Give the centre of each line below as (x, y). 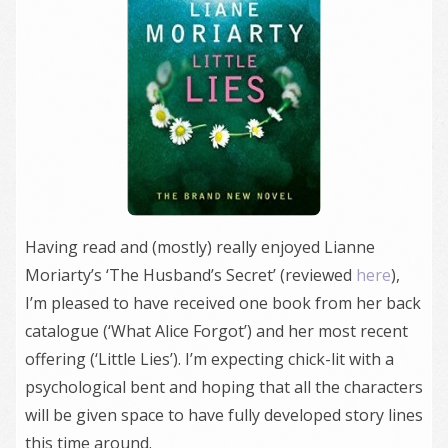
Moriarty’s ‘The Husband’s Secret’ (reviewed (190, 275)
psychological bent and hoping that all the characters (224, 387)
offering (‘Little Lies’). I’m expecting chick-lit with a (209, 359)
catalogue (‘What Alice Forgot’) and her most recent (216, 331)
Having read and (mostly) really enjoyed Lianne (200, 247)
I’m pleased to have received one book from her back (223, 303)
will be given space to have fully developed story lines (224, 415)
